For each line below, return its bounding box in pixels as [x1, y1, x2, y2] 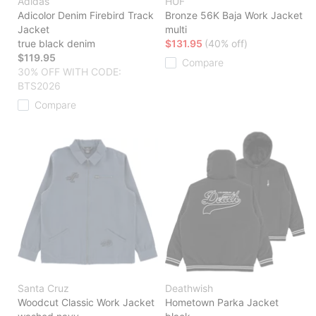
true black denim [18, 37, 95, 50]
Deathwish [165, 282, 213, 295]
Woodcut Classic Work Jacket [18, 296, 154, 309]
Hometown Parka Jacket [165, 296, 279, 309]
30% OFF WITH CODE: [18, 66, 121, 78]
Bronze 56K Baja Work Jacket [165, 9, 303, 22]
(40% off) [205, 37, 248, 50]
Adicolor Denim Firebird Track [18, 9, 154, 22]
